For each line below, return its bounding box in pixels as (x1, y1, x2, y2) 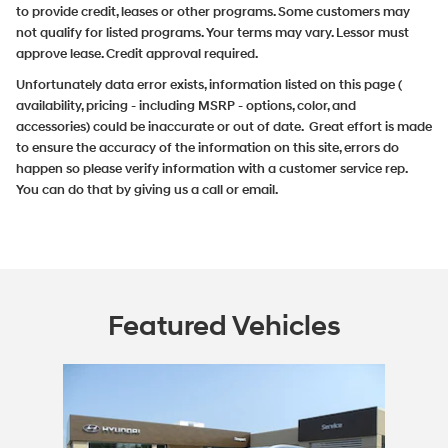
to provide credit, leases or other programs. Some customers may (16, 3, 410, 20)
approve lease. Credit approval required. (16, 45, 258, 62)
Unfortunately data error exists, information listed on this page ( (16, 76, 402, 93)
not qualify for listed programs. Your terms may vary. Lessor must (16, 24, 409, 41)
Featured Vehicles (107, 308, 341, 344)
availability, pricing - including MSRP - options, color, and (16, 97, 356, 114)
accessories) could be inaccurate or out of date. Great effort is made (16, 118, 432, 135)
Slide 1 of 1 (15, 364, 77, 382)
